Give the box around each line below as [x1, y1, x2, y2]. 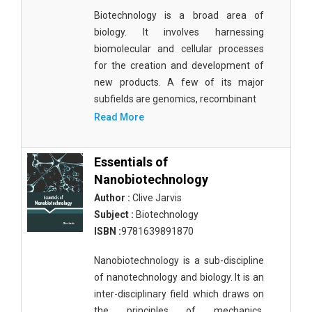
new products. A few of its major [94, 77, 264, 88]
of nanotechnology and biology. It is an [94, 272, 264, 283]
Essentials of [94, 155, 168, 169]
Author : [94, 192, 130, 203]
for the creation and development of [94, 60, 264, 71]
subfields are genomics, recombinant [94, 93, 256, 104]
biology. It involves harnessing [94, 26, 264, 38]
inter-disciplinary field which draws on [94, 288, 264, 299]
